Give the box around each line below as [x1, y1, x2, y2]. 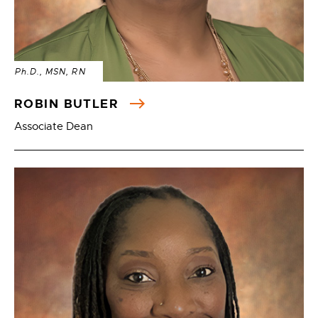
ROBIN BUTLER [14, 96, 124, 111]
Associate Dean [14, 120, 93, 133]
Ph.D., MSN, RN [15, 66, 86, 77]
